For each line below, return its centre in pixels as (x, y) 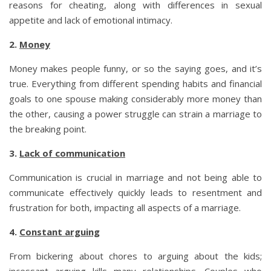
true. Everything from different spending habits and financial (135, 83)
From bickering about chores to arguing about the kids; (135, 256)
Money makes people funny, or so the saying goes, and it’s (135, 68)
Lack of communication (72, 153)
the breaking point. (48, 129)
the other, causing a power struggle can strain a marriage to (135, 113)
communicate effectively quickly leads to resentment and (135, 192)
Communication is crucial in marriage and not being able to (135, 177)
